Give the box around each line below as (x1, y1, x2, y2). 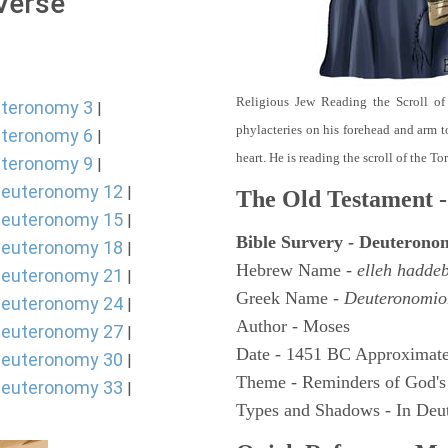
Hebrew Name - (236, 260, 357, 280)
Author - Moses (236, 316, 350, 336)
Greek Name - (236, 288, 344, 308)
